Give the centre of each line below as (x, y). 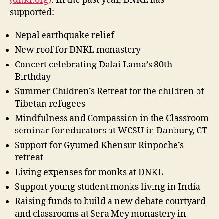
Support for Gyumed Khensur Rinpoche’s (99, 145)
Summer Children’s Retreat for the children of (109, 92)
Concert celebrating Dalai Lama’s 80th (93, 65)
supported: (32, 12)
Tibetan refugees (50, 104)
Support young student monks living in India (108, 187)
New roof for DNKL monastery (78, 50)
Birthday (33, 77)
